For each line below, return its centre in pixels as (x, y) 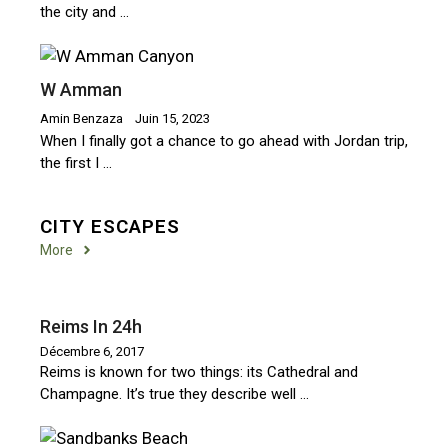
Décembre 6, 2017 (92, 351)
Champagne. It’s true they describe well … (174, 393)
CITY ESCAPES (110, 226)
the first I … (76, 162)
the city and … (84, 11)
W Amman (81, 89)
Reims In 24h (91, 326)
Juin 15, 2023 (172, 118)
